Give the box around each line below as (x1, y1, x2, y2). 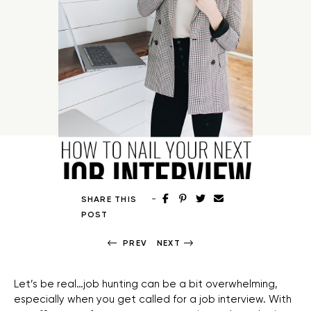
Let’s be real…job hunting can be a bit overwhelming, (14, 277, 278, 290)
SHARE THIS (81, 194, 137, 204)
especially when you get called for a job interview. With (14, 292, 292, 305)
